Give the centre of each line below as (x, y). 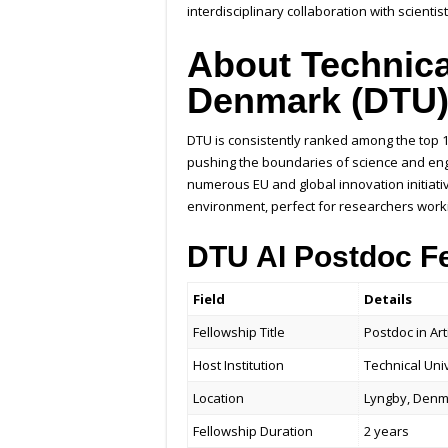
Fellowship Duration (253, 431)
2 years (387, 431)
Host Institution (239, 365)
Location (219, 398)
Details (388, 299)
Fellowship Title (239, 332)
